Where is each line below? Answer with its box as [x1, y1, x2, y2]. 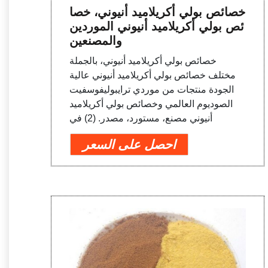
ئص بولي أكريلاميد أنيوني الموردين [69, 20, 245, 33]
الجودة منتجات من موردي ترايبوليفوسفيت [69, 84, 234, 95]
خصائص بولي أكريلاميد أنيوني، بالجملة [69, 56, 217, 66]
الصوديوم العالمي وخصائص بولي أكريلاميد [69, 99, 233, 109]
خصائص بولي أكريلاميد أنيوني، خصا [69, 5, 246, 19]
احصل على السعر [83, 138, 176, 152]
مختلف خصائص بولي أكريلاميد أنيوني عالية [69, 70, 236, 81]
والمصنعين [69, 34, 123, 48]
